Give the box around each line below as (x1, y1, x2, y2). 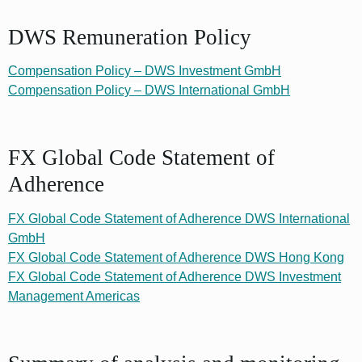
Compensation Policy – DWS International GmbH (8, 83, 290, 97)
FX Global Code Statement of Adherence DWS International (8, 211, 350, 225)
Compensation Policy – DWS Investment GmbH (8, 64, 281, 78)
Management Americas (8, 288, 140, 303)
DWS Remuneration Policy (8, 24, 251, 49)
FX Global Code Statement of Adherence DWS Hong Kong (8, 250, 344, 264)
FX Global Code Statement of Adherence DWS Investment (8, 269, 341, 284)
